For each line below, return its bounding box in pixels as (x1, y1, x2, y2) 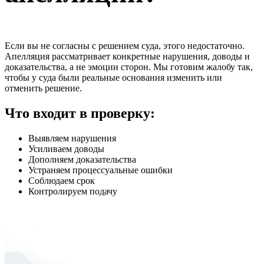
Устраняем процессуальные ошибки (28, 165, 173, 176)
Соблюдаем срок (28, 176, 95, 186)
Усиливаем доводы (28, 144, 104, 154)
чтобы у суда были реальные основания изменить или (5, 72, 222, 83)
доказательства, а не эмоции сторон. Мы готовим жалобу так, (5, 62, 253, 72)
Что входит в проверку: (5, 105, 155, 121)
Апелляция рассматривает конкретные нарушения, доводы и (5, 51, 250, 62)
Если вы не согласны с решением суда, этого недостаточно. (5, 41, 245, 51)
